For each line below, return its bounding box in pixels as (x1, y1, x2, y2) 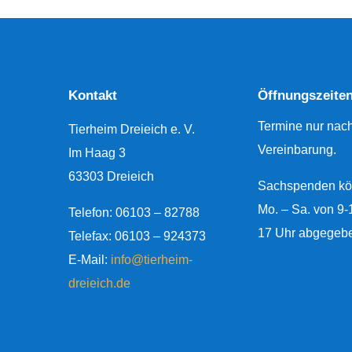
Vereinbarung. (258, 143, 336, 157)
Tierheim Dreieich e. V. (68, 122, 195, 136)
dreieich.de (68, 276, 130, 290)
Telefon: (68, 205, 115, 219)
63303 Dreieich (68, 169, 154, 183)
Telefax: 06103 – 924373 (68, 229, 206, 243)
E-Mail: (68, 252, 111, 266)
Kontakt (68, 87, 117, 103)
